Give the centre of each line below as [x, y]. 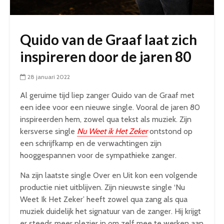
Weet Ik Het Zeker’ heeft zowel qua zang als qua [104, 199]
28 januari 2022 [49, 77]
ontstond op [171, 131]
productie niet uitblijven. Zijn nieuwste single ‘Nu [102, 187]
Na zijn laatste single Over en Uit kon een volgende [109, 175]
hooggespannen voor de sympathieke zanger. [98, 155]
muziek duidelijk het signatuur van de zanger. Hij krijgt [110, 211]
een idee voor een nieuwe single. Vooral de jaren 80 [110, 107]
